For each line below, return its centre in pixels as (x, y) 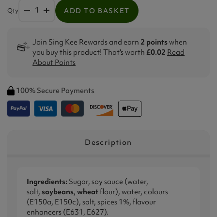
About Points (54, 62)
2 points (154, 42)
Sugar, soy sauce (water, (108, 181)
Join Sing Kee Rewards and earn (87, 42)
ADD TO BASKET (97, 10)
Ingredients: (47, 181)
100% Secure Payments (55, 90)
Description (108, 142)
